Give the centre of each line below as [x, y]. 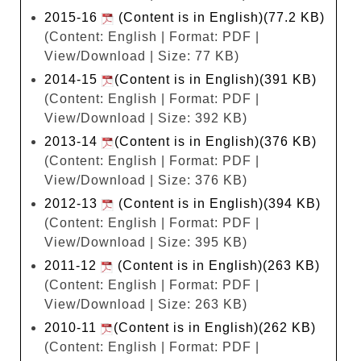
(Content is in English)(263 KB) [217, 265]
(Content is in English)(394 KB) [218, 203]
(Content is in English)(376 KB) [216, 141]
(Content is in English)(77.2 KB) [220, 17]
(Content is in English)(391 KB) [216, 79]
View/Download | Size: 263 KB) [146, 304]
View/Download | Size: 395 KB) [146, 242]
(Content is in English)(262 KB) [215, 327]
